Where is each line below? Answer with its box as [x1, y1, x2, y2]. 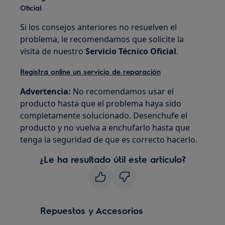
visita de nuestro [20, 46, 86, 57]
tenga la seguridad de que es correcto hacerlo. [20, 134, 198, 145]
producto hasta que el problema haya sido [20, 98, 182, 109]
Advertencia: [20, 86, 71, 97]
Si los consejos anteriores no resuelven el [20, 22, 177, 33]
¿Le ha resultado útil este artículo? [39, 153, 186, 165]
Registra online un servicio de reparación [20, 67, 161, 76]
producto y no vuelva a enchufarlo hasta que [20, 122, 190, 133]
